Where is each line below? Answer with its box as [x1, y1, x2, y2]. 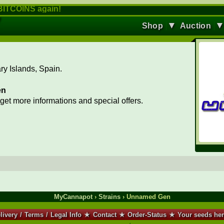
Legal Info [50, 210, 82, 218]
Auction [179, 21, 211, 30]
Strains [98, 193, 120, 201]
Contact [92, 210, 116, 218]
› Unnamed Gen [120, 193, 170, 201]
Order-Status [127, 210, 167, 218]
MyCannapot [53, 193, 92, 201]
